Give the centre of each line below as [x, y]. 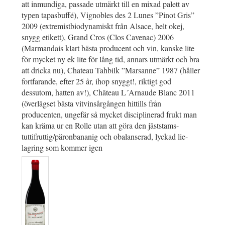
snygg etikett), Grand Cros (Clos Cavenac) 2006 [98, 37]
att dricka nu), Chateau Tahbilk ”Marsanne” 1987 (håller [111, 70]
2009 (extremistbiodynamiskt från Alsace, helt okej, [103, 26]
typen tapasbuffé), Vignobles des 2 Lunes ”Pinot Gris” [108, 15]
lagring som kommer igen [62, 147]
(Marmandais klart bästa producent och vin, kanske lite [108, 48]
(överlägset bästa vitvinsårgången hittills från [91, 103]
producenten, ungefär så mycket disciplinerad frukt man [109, 114]
